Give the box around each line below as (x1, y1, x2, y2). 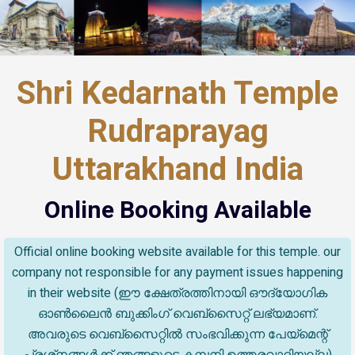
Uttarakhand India (52, 147, 303, 193)
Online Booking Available (44, 193, 311, 228)
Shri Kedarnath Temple (17, 71, 338, 117)
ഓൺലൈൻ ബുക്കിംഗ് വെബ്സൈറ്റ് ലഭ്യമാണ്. (37, 304, 318, 323)
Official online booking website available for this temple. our (14, 242, 341, 261)
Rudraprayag (86, 109, 269, 155)
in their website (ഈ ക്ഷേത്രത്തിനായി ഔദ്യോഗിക (28, 284, 327, 303)
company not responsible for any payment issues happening (12, 263, 343, 282)
